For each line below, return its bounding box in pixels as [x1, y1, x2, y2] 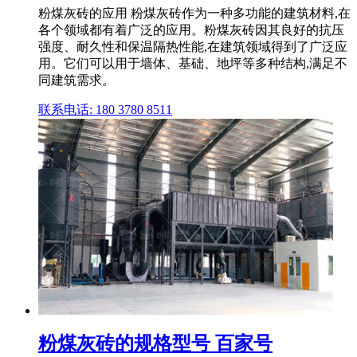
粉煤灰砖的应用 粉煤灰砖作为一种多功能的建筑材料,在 [38, 6, 351, 20]
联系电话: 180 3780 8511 [38, 102, 172, 116]
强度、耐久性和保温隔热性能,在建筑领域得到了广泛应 [38, 39, 347, 53]
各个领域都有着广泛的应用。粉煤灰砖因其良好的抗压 [38, 22, 344, 37]
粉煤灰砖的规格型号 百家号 [38, 332, 273, 354]
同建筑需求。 [38, 73, 115, 87]
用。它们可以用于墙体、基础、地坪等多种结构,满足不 [38, 56, 347, 70]
